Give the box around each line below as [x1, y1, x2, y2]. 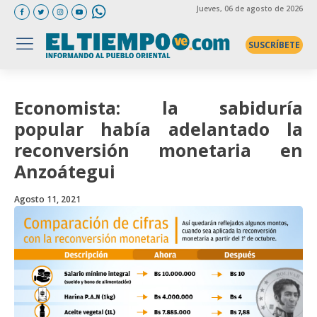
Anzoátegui [14, 159, 115, 183]
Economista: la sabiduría [14, 96, 303, 120]
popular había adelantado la [14, 117, 303, 141]
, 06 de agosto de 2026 [219, 3, 303, 13]
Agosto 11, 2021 [14, 193, 81, 205]
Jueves [196, 3, 220, 13]
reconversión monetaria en [14, 138, 303, 162]
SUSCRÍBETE [248, 38, 300, 51]
